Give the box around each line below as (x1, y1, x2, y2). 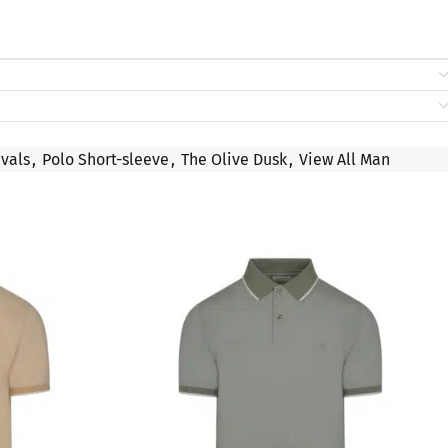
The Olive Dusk (180, 150, 287, 170)
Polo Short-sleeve (41, 150, 169, 170)
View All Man (298, 150, 390, 170)
